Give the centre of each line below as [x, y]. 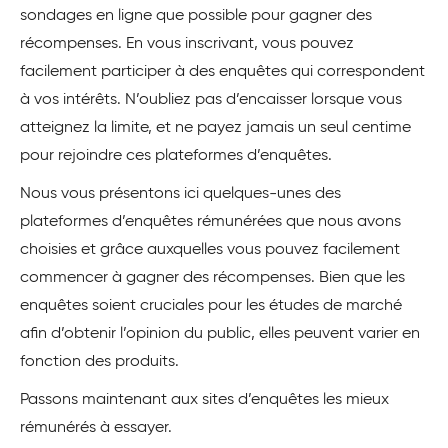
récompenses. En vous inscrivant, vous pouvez [187, 44]
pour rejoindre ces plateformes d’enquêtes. [176, 156]
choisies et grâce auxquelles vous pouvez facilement [210, 250]
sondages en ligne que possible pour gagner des [196, 16]
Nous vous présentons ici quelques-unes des [180, 194]
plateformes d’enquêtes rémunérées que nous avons [210, 222]
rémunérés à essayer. [96, 428]
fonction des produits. [99, 362]
